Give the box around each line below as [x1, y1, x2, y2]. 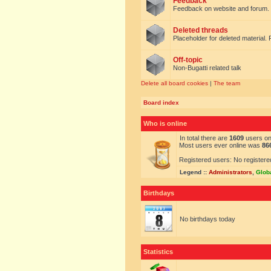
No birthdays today [180, 215, 235, 223]
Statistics [143, 248, 173, 255]
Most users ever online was [179, 142, 262, 149]
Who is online [143, 120, 187, 127]
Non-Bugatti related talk [173, 64, 241, 71]
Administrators [209, 169, 252, 175]
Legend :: [180, 169, 209, 175]
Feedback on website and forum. [173, 5, 269, 12]
